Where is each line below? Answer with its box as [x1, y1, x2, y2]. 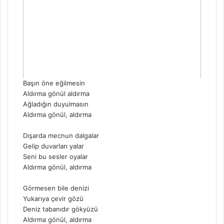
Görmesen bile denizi [23, 184, 89, 192]
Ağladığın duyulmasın [23, 100, 88, 108]
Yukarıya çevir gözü [23, 194, 83, 203]
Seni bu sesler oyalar [23, 152, 88, 161]
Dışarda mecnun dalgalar [23, 131, 99, 140]
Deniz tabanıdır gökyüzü [23, 205, 98, 213]
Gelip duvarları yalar [23, 142, 84, 150]
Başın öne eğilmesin [23, 79, 85, 87]
